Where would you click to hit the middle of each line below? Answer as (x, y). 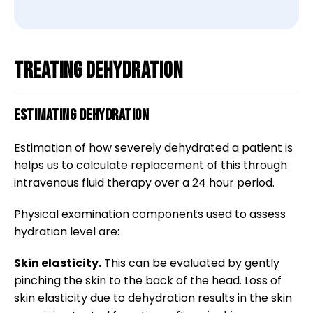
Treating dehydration (98, 71)
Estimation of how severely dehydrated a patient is (153, 148)
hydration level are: (67, 232)
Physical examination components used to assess (150, 214)
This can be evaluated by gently (190, 263)
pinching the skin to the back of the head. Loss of (148, 281)
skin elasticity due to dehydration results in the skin (153, 298)
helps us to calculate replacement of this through (151, 165)
